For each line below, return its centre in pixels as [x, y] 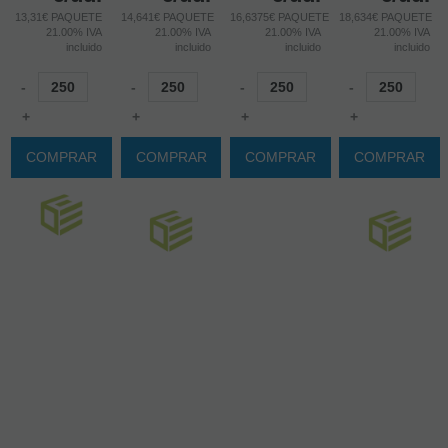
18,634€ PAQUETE [386, 17]
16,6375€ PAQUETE [279, 17]
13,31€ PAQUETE [59, 17]
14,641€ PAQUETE [167, 17]
